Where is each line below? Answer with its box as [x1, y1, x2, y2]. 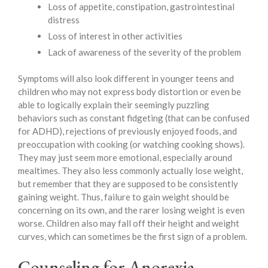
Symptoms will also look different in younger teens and [18, 73, 234, 84]
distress [48, 14, 80, 25]
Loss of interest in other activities [48, 30, 182, 41]
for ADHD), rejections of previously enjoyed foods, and [18, 126, 237, 137]
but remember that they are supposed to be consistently [18, 178, 238, 190]
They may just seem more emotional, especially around [18, 152, 232, 163]
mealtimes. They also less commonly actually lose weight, [18, 165, 243, 176]
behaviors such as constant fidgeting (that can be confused [18, 112, 249, 124]
